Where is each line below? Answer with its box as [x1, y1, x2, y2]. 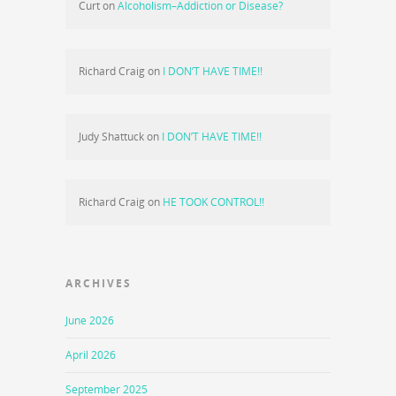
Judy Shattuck [79, 128, 144, 144]
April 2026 [65, 346, 116, 362]
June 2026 [65, 312, 114, 328]
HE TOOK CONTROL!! [163, 194, 264, 209]
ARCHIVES [65, 275, 132, 291]
